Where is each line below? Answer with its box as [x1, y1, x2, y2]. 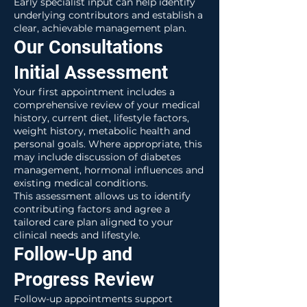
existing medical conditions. [14, 177, 148, 189]
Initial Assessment [14, 62, 168, 84]
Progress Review [14, 269, 154, 291]
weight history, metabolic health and [14, 125, 191, 137]
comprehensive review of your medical [14, 99, 200, 111]
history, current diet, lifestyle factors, [14, 112, 189, 124]
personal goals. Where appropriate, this [14, 138, 202, 150]
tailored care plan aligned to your [14, 216, 173, 228]
